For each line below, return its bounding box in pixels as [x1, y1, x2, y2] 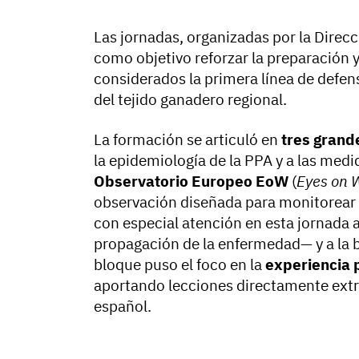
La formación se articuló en [94, 129, 281, 149]
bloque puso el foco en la [94, 254, 265, 274]
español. [94, 296, 151, 316]
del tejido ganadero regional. [94, 89, 287, 109]
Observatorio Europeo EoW [94, 171, 288, 191]
